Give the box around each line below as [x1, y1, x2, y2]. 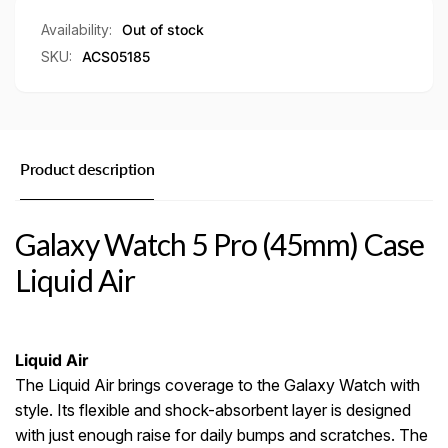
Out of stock [122, 21, 204, 39]
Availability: [41, 21, 112, 39]
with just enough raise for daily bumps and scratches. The [15, 424, 428, 445]
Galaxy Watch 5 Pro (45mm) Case [15, 226, 425, 263]
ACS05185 [82, 48, 150, 66]
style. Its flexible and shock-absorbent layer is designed [15, 399, 411, 420]
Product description [20, 159, 155, 179]
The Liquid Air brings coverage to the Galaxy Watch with [15, 374, 420, 395]
